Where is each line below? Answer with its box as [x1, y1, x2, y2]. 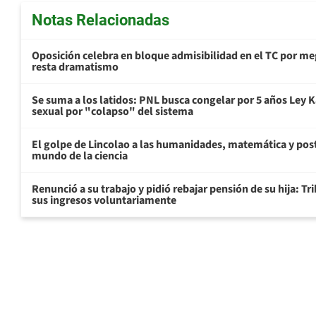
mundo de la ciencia [32, 148, 128, 164]
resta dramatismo [32, 59, 119, 75]
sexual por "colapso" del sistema [32, 104, 193, 120]
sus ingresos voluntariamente [32, 193, 176, 209]
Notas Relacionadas [32, 11, 169, 30]
